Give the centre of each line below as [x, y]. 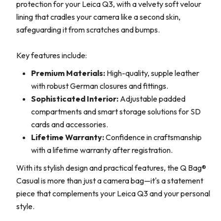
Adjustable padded [152, 99]
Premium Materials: [68, 73]
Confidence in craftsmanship [153, 137]
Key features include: [52, 55]
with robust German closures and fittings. [100, 86]
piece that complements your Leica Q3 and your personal [113, 194]
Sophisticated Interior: [75, 99]
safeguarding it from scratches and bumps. [88, 30]
